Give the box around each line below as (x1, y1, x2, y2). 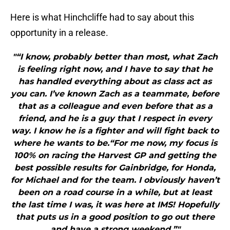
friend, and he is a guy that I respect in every (18, 113, 212, 124)
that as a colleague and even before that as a (17, 101, 213, 111)
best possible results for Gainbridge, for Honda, (14, 163, 216, 173)
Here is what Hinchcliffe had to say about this (10, 12, 194, 23)
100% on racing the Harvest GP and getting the (14, 150, 216, 161)
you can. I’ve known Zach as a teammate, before (11, 89, 219, 99)
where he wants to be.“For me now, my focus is (13, 138, 217, 148)
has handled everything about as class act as (18, 76, 212, 87)
